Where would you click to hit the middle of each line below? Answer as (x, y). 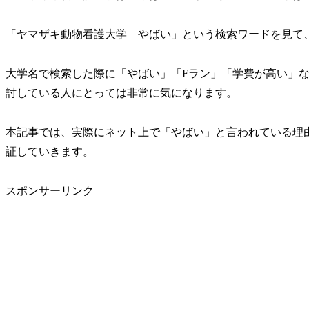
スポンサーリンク (50, 190)
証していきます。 (50, 151)
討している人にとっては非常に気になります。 (121, 93)
